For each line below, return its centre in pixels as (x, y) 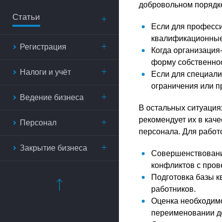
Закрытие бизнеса (54, 148)
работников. (173, 189)
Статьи (26, 17)
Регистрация (43, 47)
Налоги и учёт (45, 72)
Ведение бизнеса (52, 97)
